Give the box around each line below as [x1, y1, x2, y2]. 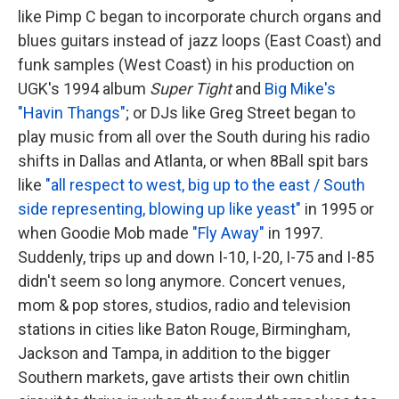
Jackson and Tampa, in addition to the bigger [18, 344, 330, 363]
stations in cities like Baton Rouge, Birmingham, [18, 320, 350, 339]
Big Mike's [265, 79, 336, 99]
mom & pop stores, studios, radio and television [18, 296, 351, 315]
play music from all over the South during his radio [18, 127, 370, 147]
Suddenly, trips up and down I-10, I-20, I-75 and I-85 [18, 248, 374, 267]
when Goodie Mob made [18, 224, 192, 243]
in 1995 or [301, 199, 374, 219]
